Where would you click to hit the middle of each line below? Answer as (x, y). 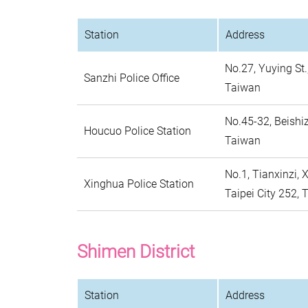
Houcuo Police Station (137, 131)
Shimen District (136, 252)
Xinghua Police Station (139, 184)
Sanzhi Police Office (132, 78)
